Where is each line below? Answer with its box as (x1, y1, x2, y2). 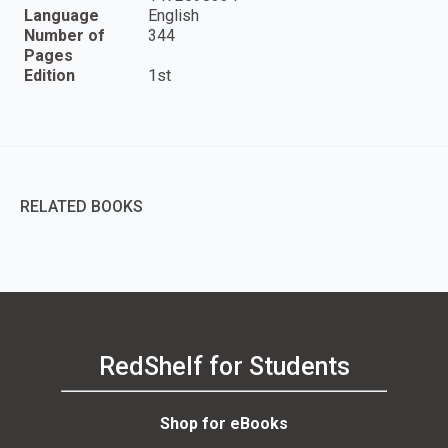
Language (24, 6, 99, 26)
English (148, 6, 199, 26)
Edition (24, 66, 75, 86)
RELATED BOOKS (20, 197, 143, 217)
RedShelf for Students (98, 352, 350, 382)
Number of (24, 26, 105, 46)
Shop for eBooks (160, 413, 288, 433)
